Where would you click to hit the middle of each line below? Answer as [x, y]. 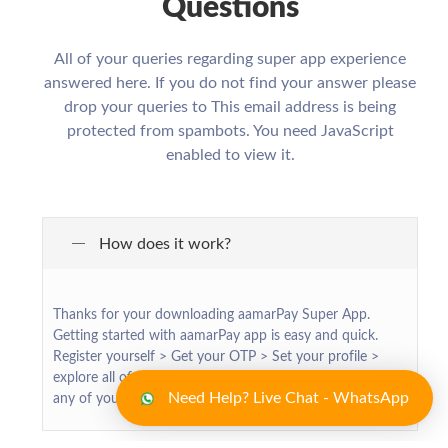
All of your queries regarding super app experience [230, 59]
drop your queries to [137, 107]
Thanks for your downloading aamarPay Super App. [211, 315]
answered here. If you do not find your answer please [230, 83]
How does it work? [165, 243]
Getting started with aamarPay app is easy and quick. [215, 336]
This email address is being [303, 107]
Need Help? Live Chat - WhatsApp [286, 398]
